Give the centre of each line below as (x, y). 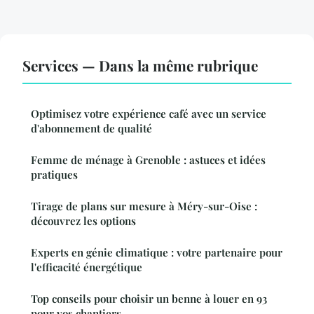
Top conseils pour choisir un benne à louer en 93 (149, 298)
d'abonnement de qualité (91, 128)
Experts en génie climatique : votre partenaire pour (157, 252)
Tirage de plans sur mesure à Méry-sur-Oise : (144, 206)
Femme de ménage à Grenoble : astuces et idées (148, 159)
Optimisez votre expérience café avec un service (149, 113)
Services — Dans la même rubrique (140, 65)
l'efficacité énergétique (87, 267)
